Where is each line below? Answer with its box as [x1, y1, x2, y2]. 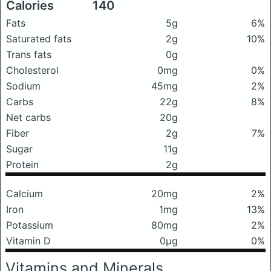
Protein [6, 158, 39, 171]
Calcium [6, 188, 43, 200]
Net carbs [6, 111, 51, 123]
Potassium [6, 219, 53, 231]
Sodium [6, 80, 41, 92]
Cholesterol [6, 64, 59, 76]
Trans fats [6, 48, 51, 60]
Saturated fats [6, 33, 71, 45]
